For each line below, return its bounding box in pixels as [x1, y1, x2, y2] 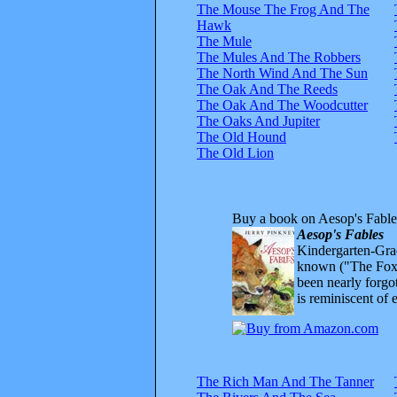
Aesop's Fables [297, 226, 384, 242]
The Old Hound [197, 128, 286, 144]
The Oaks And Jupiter [197, 113, 320, 128]
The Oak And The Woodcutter [197, 97, 368, 113]
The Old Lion [197, 144, 274, 160]
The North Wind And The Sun [197, 65, 368, 81]
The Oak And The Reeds [197, 81, 338, 97]
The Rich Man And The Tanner [197, 373, 374, 389]
